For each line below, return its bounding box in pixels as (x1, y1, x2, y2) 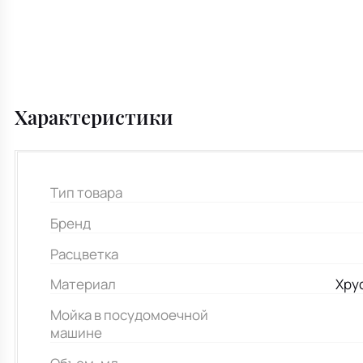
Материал (50, 275, 117, 294)
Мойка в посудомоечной (50, 305, 209, 324)
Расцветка (50, 244, 119, 263)
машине (50, 323, 103, 342)
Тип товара (50, 183, 123, 202)
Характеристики (15, 103, 173, 130)
